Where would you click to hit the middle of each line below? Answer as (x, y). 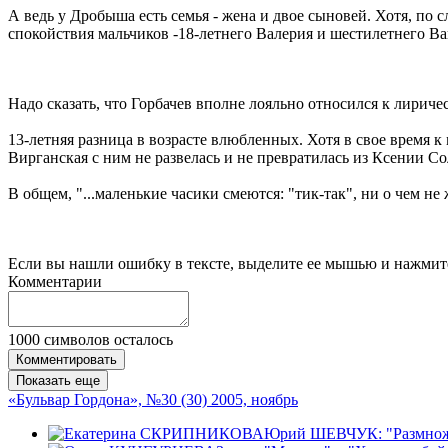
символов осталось (106, 339)
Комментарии (55, 281)
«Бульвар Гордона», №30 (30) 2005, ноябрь (153, 399)
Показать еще (58, 380)
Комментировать (66, 359)
